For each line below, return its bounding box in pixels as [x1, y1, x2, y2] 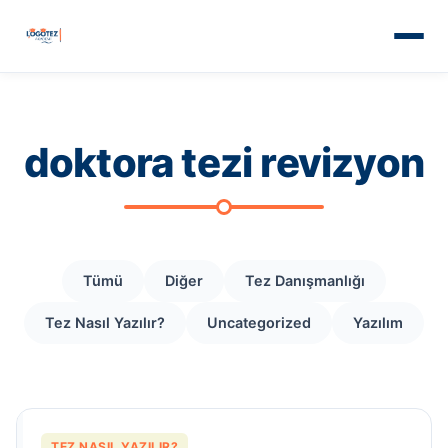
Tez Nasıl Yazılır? [45, 314, 165, 331]
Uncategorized [207, 314, 311, 331]
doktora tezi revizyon [23, 138, 425, 187]
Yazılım [353, 314, 403, 331]
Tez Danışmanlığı [245, 272, 365, 289]
